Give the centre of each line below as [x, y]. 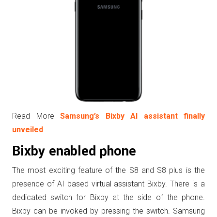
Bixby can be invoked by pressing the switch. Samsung [108, 211]
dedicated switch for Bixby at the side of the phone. [108, 197]
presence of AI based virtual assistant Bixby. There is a [108, 184]
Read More [36, 116]
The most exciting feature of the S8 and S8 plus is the [108, 170]
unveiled [28, 130]
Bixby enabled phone [74, 151]
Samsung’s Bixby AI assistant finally [132, 116]
